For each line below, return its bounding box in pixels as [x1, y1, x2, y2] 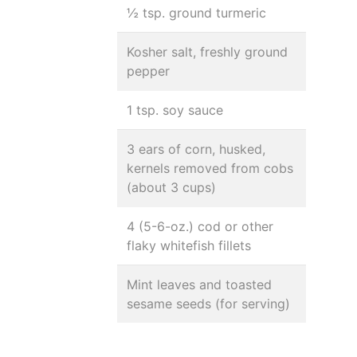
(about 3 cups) [127, 179, 216, 195]
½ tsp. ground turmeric [127, 5, 266, 21]
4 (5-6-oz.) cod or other [127, 218, 273, 234]
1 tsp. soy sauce [127, 102, 223, 118]
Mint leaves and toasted [127, 277, 272, 292]
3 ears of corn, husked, [127, 141, 265, 157]
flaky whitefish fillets [127, 237, 251, 253]
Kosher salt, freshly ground [127, 44, 288, 60]
